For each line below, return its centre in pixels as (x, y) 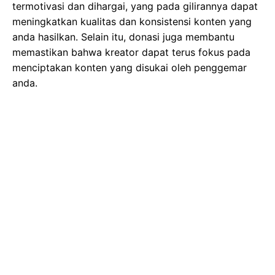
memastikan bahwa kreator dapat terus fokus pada (131, 52)
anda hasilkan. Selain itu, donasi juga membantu (123, 37)
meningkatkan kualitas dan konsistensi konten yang (132, 21)
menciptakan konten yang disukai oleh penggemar (130, 67)
